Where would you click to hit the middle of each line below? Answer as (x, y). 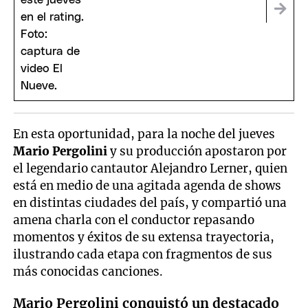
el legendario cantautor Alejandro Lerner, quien (151, 169)
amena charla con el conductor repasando (134, 220)
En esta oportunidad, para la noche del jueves (144, 134)
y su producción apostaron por (199, 152)
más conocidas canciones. (88, 272)
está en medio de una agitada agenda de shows (147, 186)
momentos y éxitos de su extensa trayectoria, (144, 238)
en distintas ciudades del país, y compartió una (150, 203)
